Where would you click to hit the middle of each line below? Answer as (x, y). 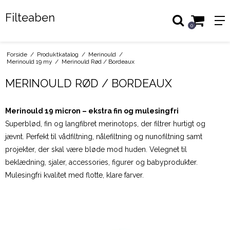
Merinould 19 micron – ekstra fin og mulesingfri (92, 111)
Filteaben (30, 17)
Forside (17, 54)
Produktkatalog (57, 54)
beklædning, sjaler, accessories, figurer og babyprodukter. (101, 162)
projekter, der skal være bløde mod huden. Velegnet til (96, 149)
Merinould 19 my (29, 61)
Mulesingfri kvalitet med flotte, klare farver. (74, 175)
